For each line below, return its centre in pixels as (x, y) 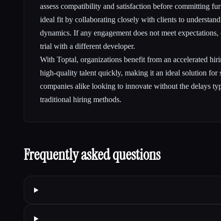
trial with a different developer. (88, 46)
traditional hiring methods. (81, 100)
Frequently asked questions (92, 155)
